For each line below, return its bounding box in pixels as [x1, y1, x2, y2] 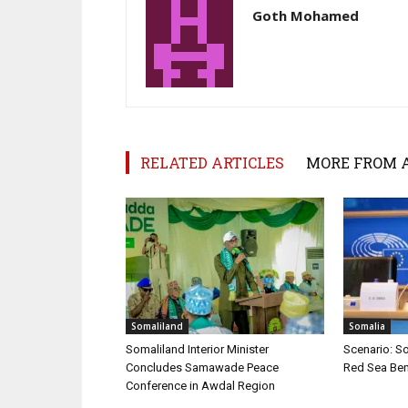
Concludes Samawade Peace [126, 360, 279, 374]
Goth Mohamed [252, 5, 359, 25]
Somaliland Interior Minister [126, 342, 269, 356]
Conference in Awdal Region [126, 378, 275, 393]
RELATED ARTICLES [140, 152, 284, 172]
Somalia [349, 319, 385, 332]
